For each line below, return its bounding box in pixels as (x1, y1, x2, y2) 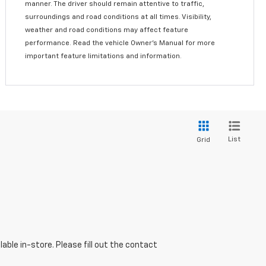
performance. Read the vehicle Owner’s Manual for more (25, 39, 216, 47)
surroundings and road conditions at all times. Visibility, (25, 13, 212, 21)
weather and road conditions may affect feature (25, 26, 189, 34)
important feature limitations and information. (25, 52, 182, 60)
